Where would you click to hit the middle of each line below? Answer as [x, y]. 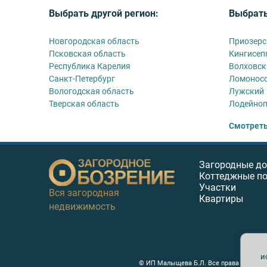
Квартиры [221, 198]
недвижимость [82, 206]
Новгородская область [94, 41]
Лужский [247, 91]
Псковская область [87, 53]
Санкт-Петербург [82, 78]
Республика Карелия [90, 66]
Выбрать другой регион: [104, 13]
